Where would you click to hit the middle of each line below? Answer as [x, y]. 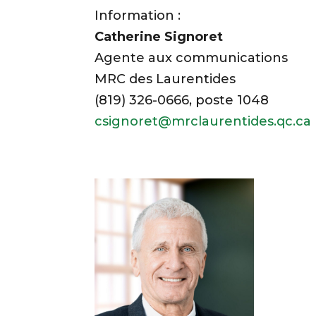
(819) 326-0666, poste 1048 [182, 100]
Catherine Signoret [159, 36]
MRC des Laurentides [165, 79]
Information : [138, 15]
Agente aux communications [192, 57]
